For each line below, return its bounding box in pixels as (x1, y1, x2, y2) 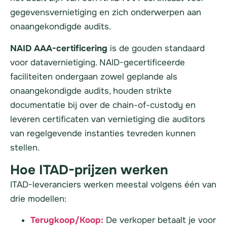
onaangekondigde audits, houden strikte (10, 85, 172, 96)
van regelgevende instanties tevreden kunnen (10, 128, 196, 139)
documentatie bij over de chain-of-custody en (10, 99, 196, 110)
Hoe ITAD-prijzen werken (10, 162, 168, 179)
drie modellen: (10, 194, 66, 205)
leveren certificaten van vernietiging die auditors (10, 113, 205, 125)
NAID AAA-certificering (10, 43, 107, 54)
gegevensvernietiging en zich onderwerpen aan (10, 7, 201, 18)
